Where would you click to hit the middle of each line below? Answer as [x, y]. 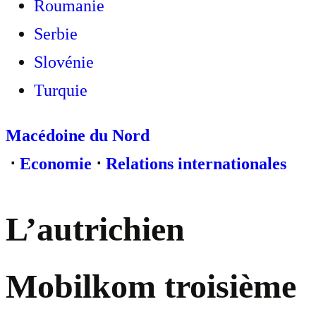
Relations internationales [196, 164]
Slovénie [64, 62]
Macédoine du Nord [78, 135]
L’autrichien [95, 229]
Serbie [56, 34]
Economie [56, 164]
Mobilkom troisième [151, 286]
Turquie [61, 90]
